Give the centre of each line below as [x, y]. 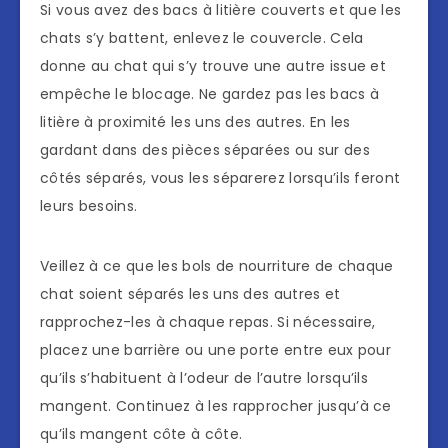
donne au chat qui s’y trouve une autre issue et [213, 66]
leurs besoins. [89, 206]
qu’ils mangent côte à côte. [141, 434]
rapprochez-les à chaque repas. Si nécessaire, [208, 322]
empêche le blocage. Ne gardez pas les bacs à [210, 94]
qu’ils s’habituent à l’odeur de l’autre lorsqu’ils [204, 378]
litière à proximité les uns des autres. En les [195, 122]
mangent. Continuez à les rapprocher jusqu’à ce [216, 406]
